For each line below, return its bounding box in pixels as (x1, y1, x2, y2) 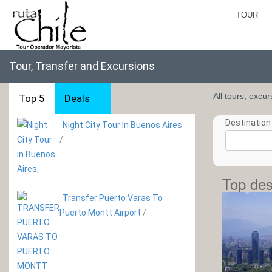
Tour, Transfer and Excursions (9, 59, 155, 72)
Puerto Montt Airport (59, 208, 141, 217)
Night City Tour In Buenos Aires (63, 120, 182, 130)
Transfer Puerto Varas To (63, 193, 163, 203)
